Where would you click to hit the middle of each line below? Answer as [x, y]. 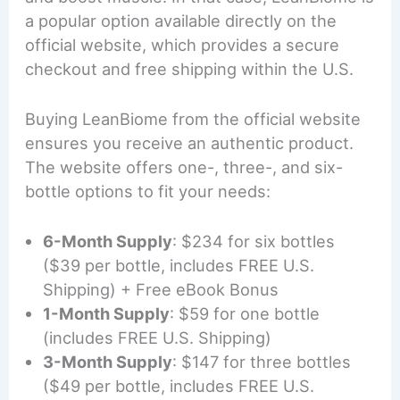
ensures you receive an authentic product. [190, 143]
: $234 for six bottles [254, 242]
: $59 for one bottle [245, 314]
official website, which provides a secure [183, 44]
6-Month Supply [108, 242]
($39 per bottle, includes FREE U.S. [179, 266]
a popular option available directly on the [181, 20]
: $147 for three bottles [262, 362]
